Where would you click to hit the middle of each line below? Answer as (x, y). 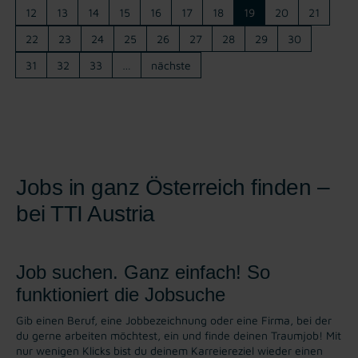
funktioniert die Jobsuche (121, 294)
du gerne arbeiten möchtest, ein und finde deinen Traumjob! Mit (179, 335)
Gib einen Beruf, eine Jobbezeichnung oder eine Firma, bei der (174, 320)
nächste (171, 65)
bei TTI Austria (86, 213)
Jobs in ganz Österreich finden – (173, 187)
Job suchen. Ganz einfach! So (143, 272)
